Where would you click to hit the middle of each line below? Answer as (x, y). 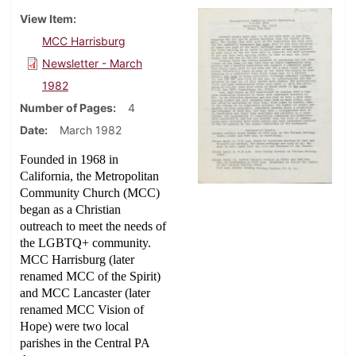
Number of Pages (66, 108)
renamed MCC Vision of (82, 310)
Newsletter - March (92, 64)
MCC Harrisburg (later (77, 260)
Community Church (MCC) (90, 193)
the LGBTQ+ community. (85, 243)
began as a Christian (70, 210)
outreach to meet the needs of (93, 226)
